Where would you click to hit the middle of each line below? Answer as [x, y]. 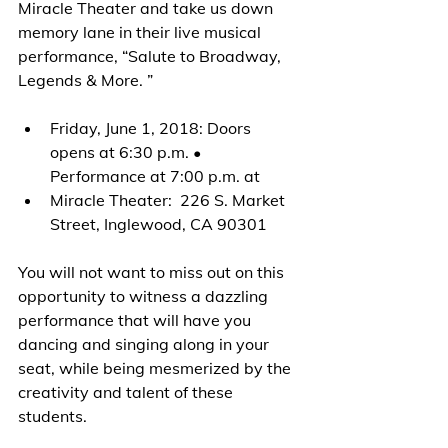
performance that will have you [136, 319]
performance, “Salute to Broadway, [151, 55]
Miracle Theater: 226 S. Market [169, 199]
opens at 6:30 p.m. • [127, 151]
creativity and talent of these [127, 391]
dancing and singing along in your [145, 343]
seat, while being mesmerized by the [156, 367]
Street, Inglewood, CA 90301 [158, 223]
